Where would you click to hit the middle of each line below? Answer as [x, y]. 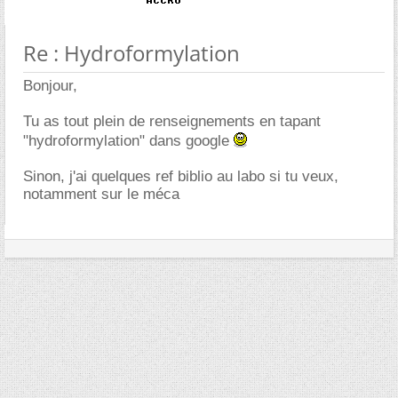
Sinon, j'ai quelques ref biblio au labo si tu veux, [181, 176]
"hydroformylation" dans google [128, 141]
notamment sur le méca [101, 194]
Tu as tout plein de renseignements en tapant [172, 121]
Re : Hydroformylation [131, 53]
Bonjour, [50, 86]
